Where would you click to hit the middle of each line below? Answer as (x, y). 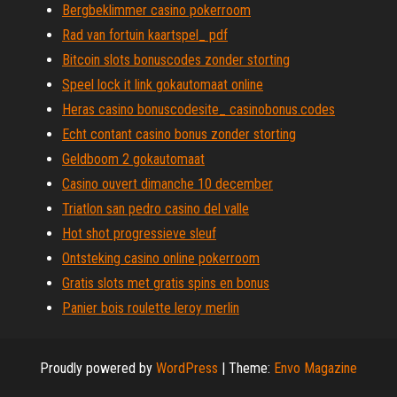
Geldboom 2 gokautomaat (133, 159)
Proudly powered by (98, 368)
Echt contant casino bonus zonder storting (179, 134)
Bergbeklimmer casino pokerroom (156, 10)
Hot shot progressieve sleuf (139, 234)
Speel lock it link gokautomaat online (163, 85)
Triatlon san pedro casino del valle (156, 209)
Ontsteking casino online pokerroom (161, 258)
